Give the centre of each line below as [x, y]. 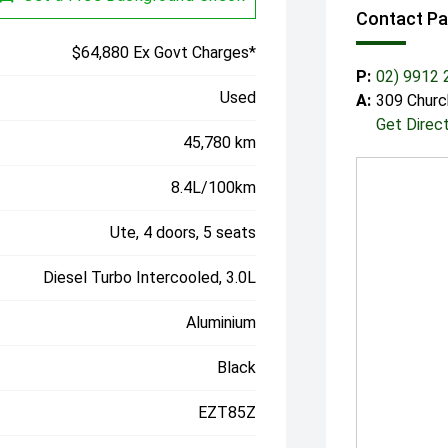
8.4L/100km [214, 188]
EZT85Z [227, 413]
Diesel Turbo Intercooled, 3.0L [150, 278]
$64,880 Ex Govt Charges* [164, 53]
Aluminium [221, 323]
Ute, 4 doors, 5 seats [183, 233]
